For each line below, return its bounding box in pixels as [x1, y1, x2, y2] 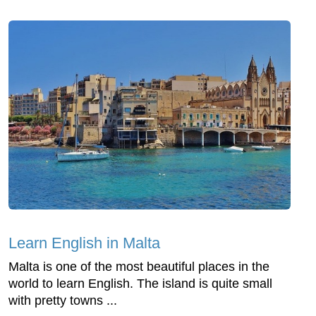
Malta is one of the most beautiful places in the [8, 259, 269, 274]
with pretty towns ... [8, 293, 117, 308]
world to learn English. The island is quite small [8, 276, 272, 291]
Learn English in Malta [8, 233, 160, 252]
